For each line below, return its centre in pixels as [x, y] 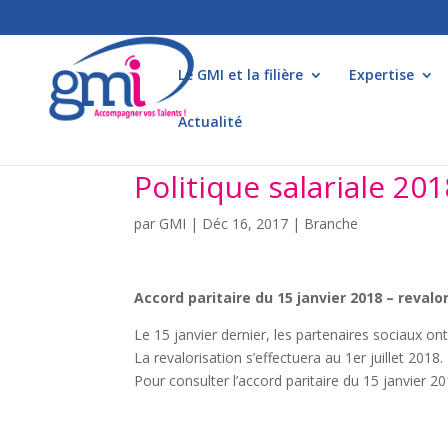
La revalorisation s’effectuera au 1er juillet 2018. [289, 357]
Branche [331, 223]
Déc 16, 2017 [245, 223]
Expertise [381, 74]
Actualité [210, 121]
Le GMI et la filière [240, 74]
